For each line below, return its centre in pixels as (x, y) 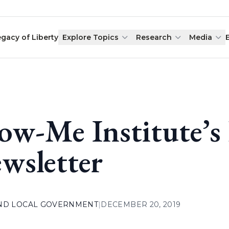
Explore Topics (91, 37)
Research (154, 37)
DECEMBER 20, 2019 (141, 204)
